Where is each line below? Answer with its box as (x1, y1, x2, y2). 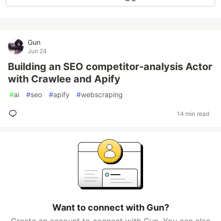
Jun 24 (28, 47, 47, 55)
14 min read (177, 110, 209, 117)
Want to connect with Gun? (52, 202, 169, 213)
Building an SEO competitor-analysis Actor (8, 61, 212, 73)
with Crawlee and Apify (8, 73, 120, 85)
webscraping (81, 90, 123, 99)
